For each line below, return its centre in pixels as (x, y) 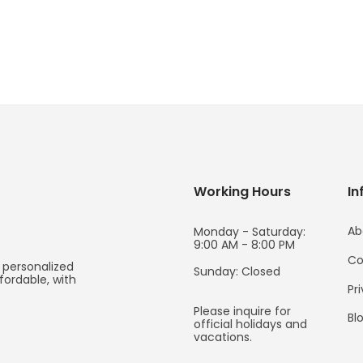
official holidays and (250, 324)
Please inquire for (242, 311)
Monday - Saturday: (250, 231)
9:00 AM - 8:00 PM (244, 244)
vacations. (223, 337)
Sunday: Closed (237, 271)
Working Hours (242, 191)
